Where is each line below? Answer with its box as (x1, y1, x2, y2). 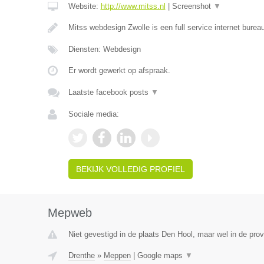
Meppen (103, 251, 131, 260)
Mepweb (47, 206, 92, 219)
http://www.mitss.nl (100, 2, 166, 11)
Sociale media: (68, 110, 119, 118)
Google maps (137, 251, 185, 260)
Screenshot (171, 2, 213, 11)
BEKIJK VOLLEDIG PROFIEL (75, 164, 185, 174)
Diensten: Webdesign (68, 45, 141, 54)
